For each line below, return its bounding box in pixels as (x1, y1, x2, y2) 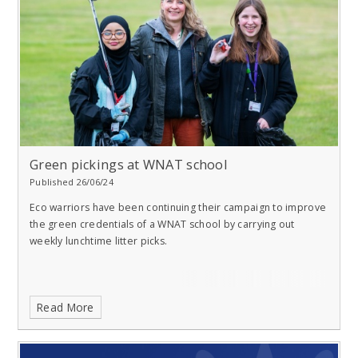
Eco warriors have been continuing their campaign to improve (30, 200, 327, 214)
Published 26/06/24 (30, 176, 113, 189)
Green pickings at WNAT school (30, 156, 228, 174)
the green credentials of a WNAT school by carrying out (30, 217, 295, 231)
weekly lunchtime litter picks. (30, 233, 168, 248)
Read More (37, 300, 94, 316)
